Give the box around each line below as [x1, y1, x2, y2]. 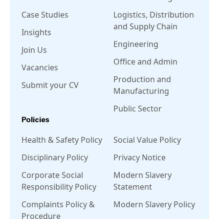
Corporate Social [22, 170, 83, 180]
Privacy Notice [113, 152, 166, 163]
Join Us [22, 44, 47, 55]
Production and [113, 74, 171, 85]
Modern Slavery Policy [113, 199, 195, 210]
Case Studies [22, 9, 68, 20]
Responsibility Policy [22, 181, 96, 192]
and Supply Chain [113, 21, 177, 32]
